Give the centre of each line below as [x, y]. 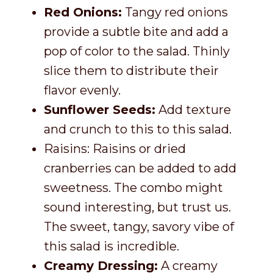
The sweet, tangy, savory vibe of [139, 226]
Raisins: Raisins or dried [115, 148]
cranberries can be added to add [140, 168]
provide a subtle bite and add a [136, 31]
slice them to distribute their [131, 70]
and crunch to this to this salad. [138, 129]
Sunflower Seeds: [100, 109]
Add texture [193, 109]
